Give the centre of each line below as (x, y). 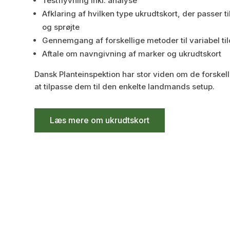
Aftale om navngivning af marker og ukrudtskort (132, 54)
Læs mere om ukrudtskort (100, 120)
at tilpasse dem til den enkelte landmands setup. (125, 87)
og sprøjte (61, 27)
